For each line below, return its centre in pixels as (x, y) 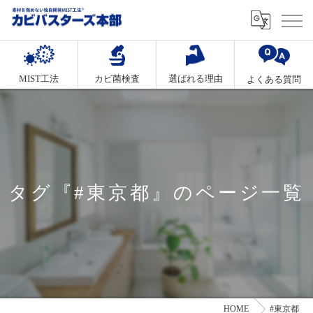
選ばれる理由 (195, 79)
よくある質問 (274, 79)
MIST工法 (39, 79)
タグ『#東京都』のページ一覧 (156, 192)
